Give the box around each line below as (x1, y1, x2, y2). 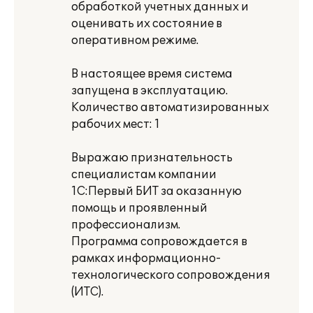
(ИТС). (71, 285, 103, 299)
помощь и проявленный (71, 201, 208, 215)
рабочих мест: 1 (71, 117, 160, 131)
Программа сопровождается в (71, 235, 247, 249)
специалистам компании (71, 168, 217, 182)
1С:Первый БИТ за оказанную (71, 184, 242, 198)
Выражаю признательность (71, 151, 233, 165)
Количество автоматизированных (71, 101, 269, 115)
